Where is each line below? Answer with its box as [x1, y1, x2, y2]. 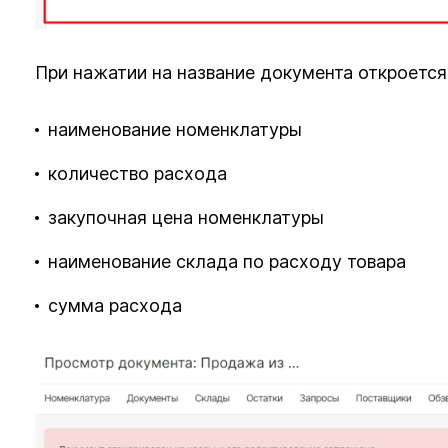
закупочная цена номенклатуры [48, 207, 325, 229]
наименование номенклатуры [48, 119, 303, 141]
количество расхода [48, 163, 228, 185]
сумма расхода [48, 294, 188, 316]
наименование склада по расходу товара [48, 251, 407, 272]
